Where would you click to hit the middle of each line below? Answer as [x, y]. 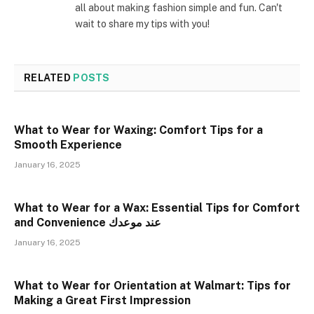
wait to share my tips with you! [142, 24]
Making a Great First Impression [102, 301]
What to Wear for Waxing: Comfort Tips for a [138, 130]
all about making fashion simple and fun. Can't [179, 8]
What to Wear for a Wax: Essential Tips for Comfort [157, 208]
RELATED [49, 78]
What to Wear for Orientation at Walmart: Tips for [152, 286]
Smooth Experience [68, 145]
